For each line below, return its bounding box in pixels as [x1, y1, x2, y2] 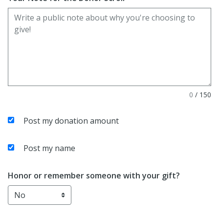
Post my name [23, 143, 75, 153]
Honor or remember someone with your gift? [8, 170, 180, 181]
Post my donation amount [23, 115, 119, 126]
